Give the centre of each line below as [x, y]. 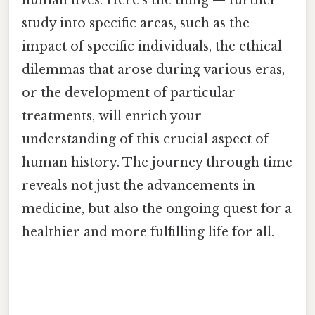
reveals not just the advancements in [139, 186]
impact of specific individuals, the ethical [152, 47]
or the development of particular [129, 93]
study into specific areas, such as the [136, 24]
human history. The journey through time [157, 163]
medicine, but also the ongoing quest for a [157, 209]
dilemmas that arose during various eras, [153, 70]
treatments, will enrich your [112, 116]
